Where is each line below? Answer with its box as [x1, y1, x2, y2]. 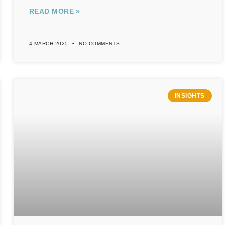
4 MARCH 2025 [29, 41, 70, 47]
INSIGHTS [174, 92, 205, 100]
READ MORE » [29, 7, 80, 16]
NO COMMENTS [77, 41, 120, 47]
